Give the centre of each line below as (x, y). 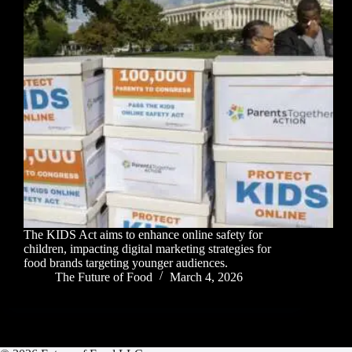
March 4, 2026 (206, 277)
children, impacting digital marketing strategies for (147, 249)
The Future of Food (104, 277)
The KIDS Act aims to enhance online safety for (143, 235)
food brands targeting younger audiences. (126, 263)
